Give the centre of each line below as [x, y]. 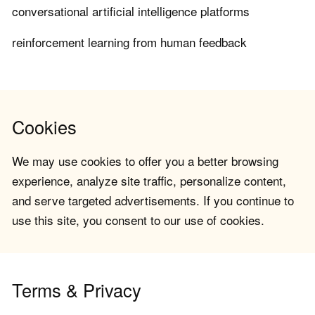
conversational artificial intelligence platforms [131, 11]
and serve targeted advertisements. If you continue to [153, 200]
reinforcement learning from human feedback [129, 42]
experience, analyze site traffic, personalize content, [149, 180]
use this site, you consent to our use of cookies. [138, 219]
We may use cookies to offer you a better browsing [145, 160]
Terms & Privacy [77, 289]
